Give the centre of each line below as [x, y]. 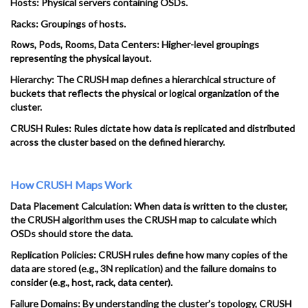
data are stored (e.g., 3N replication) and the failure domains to [143, 268]
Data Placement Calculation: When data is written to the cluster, [149, 206]
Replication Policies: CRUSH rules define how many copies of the [149, 254]
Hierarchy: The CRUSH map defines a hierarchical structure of [143, 80]
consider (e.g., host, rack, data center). [91, 282]
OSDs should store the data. [71, 234]
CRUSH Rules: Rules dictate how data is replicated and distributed [153, 128]
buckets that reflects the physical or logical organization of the [145, 93]
